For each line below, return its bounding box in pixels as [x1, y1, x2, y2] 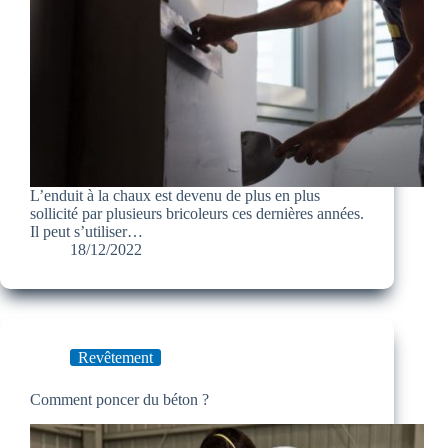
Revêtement [78, 349, 153, 367]
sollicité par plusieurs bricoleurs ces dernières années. [30, 205, 364, 223]
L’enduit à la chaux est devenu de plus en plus [30, 187, 320, 205]
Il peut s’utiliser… [30, 223, 143, 241]
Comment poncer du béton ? [30, 391, 209, 409]
